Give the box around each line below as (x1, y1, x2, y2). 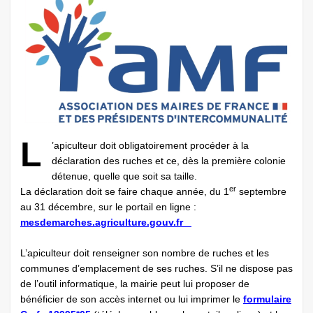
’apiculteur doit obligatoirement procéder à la (52, 140, 249, 152)
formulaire (243, 293, 291, 305)
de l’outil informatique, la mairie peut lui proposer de (20, 278, 249, 290)
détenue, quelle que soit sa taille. (52, 170, 197, 182)
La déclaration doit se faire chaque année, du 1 (20, 186, 229, 198)
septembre (236, 186, 286, 198)
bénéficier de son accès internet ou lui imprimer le (20, 293, 243, 305)
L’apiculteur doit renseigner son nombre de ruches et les (20, 247, 269, 259)
